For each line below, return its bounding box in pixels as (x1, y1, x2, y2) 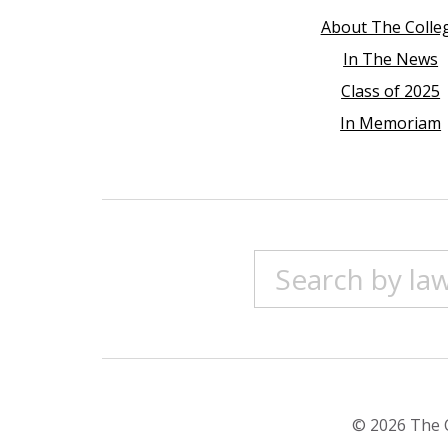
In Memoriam (340, 112, 442, 135)
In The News (343, 48, 439, 71)
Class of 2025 (341, 80, 441, 103)
